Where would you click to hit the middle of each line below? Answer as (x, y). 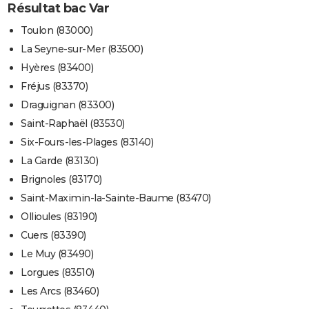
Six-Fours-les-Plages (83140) (87, 142)
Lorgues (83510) (58, 273)
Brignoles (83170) (61, 180)
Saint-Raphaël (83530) (73, 124)
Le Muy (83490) (57, 254)
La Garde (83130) (59, 161)
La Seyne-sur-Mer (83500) (82, 49)
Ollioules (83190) (59, 217)
